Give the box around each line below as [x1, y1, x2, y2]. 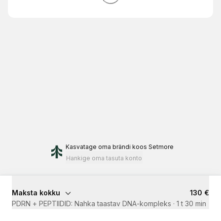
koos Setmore [132, 143, 174, 150]
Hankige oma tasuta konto [66, 154, 142, 162]
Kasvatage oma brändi [65, 143, 131, 150]
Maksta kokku [12, 188, 60, 197]
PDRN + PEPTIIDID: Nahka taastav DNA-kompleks [12, 199, 171, 208]
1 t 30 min [177, 199, 206, 208]
